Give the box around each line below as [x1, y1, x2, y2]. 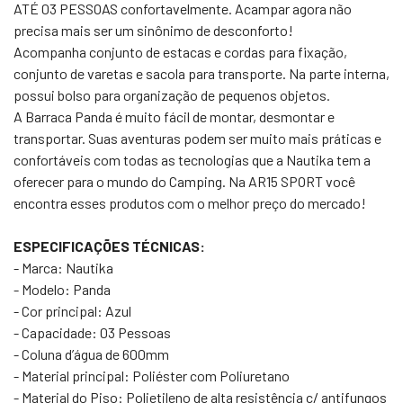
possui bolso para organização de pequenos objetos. [13, 86, 330, 103]
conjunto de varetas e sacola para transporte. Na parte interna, [13, 65, 390, 82]
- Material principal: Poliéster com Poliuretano [13, 367, 290, 384]
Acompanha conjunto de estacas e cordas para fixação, [13, 43, 347, 60]
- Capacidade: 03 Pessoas [13, 324, 171, 341]
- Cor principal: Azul [13, 302, 131, 319]
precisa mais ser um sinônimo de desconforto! [13, 22, 293, 39]
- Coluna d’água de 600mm [13, 345, 169, 363]
